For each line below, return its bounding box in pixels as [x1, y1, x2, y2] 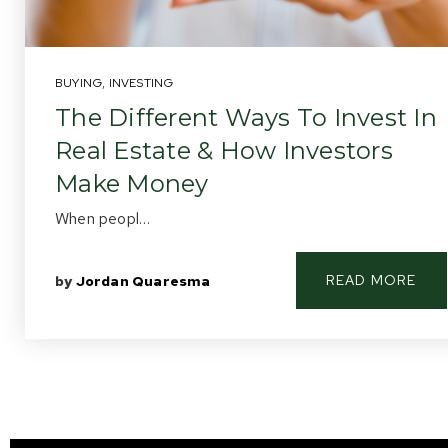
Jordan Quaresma [75, 271, 211, 290]
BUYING [55, 75, 103, 91]
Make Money [55, 169, 209, 198]
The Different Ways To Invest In [55, 103, 437, 132]
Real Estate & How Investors [55, 136, 393, 165]
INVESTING [108, 75, 174, 91]
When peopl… [55, 208, 151, 229]
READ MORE [325, 271, 417, 289]
